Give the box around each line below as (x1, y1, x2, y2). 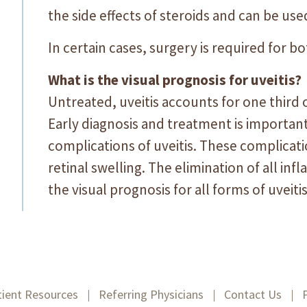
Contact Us (224, 286, 282, 302)
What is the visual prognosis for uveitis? (48, 71, 302, 89)
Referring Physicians (99, 286, 204, 302)
